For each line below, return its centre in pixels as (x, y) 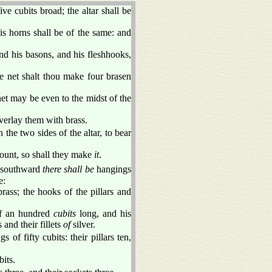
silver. (83, 224)
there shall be (68, 169)
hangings (113, 169)
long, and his (104, 213)
